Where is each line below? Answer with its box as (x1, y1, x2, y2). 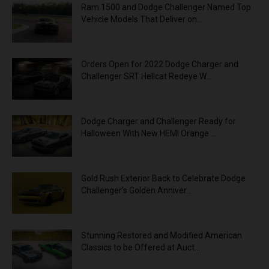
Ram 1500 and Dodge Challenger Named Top (81, 2, 251, 13)
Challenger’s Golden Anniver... (81, 186, 192, 196)
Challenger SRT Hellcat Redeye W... (81, 71, 211, 82)
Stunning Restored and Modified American (81, 231, 242, 241)
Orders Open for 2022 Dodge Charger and (81, 59, 238, 70)
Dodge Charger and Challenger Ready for (81, 116, 236, 127)
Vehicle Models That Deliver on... (81, 14, 202, 25)
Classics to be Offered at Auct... (81, 243, 200, 253)
